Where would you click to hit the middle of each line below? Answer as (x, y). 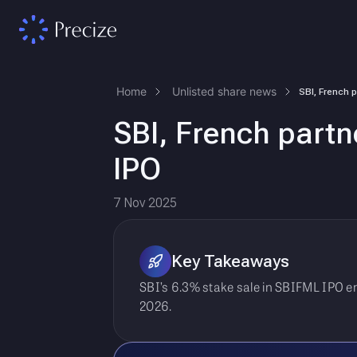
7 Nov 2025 (145, 203)
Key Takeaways (230, 261)
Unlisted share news (224, 91)
